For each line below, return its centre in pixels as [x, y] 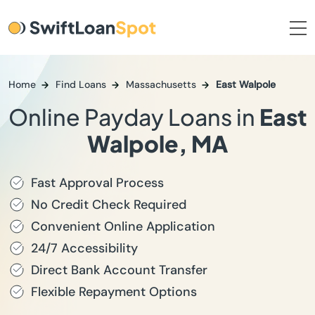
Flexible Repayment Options [114, 292]
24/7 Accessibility [84, 248]
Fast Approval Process [97, 183]
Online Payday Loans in [134, 117]
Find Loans [81, 84]
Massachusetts [161, 84]
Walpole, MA [157, 143]
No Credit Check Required [109, 205]
